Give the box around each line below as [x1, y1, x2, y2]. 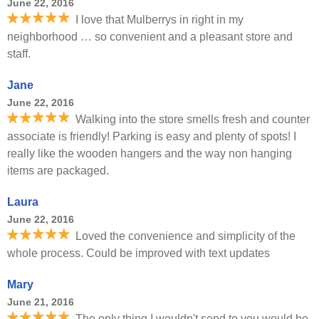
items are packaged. [7, 164, 109, 177]
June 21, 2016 [7, 296, 74, 308]
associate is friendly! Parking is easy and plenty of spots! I [7, 130, 296, 142]
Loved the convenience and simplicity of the [75, 230, 296, 242]
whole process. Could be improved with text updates [7, 247, 270, 259]
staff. [7, 48, 31, 60]
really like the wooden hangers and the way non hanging [7, 147, 292, 159]
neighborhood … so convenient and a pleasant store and [7, 31, 293, 43]
